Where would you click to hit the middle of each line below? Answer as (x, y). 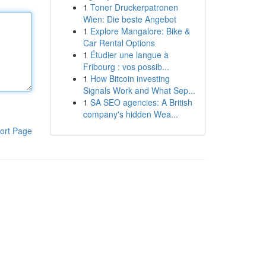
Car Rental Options (119, 43)
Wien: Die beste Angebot (129, 19)
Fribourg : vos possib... (126, 66)
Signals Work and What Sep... (139, 90)
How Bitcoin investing (130, 78)
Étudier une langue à (129, 55)
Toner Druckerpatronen (134, 7)
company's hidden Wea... (130, 114)
